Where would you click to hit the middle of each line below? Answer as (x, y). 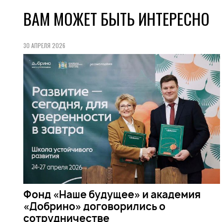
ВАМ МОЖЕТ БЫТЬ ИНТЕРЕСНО (116, 19)
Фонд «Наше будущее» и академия (112, 194)
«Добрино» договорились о (94, 206)
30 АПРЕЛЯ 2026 (44, 45)
